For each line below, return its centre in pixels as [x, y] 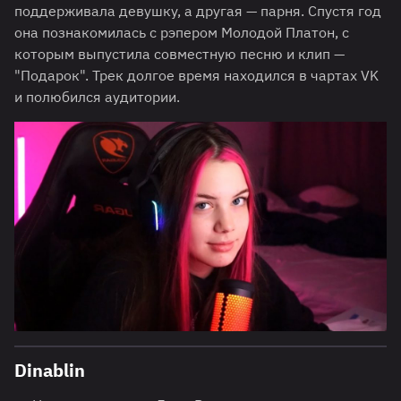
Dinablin [50, 370]
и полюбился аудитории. [97, 96]
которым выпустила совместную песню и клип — [179, 53]
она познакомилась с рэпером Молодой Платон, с [182, 32]
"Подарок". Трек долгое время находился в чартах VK [196, 75]
